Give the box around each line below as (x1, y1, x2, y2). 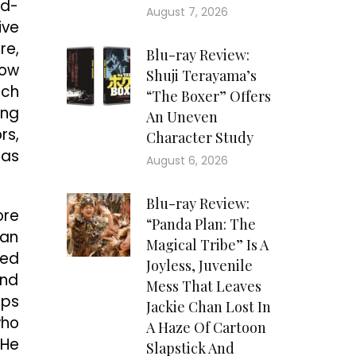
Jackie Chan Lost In (145, 297, 271, 317)
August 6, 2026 (145, 153, 228, 169)
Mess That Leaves (145, 277, 261, 296)
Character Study (145, 128, 253, 148)
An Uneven (145, 107, 218, 127)
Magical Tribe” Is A (145, 235, 269, 255)
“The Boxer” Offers (145, 87, 271, 106)
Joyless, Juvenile (145, 256, 253, 276)
